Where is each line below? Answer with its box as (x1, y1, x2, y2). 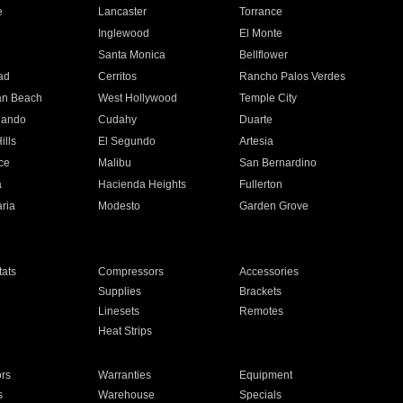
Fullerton (239, 178, 283, 191)
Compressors (97, 265, 164, 278)
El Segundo (97, 135, 156, 148)
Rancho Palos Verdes (239, 70, 346, 83)
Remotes (239, 305, 284, 318)
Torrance (239, 5, 283, 18)
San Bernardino (239, 157, 318, 169)
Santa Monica (97, 49, 166, 61)
